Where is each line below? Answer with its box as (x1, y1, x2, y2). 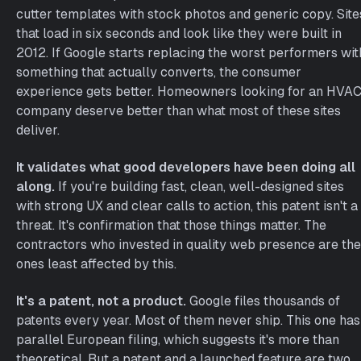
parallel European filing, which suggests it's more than (16, 332, 339, 347)
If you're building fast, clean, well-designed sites (55, 179, 344, 194)
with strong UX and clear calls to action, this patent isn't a (16, 198, 358, 214)
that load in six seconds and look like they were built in (16, 26, 342, 41)
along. (16, 179, 55, 194)
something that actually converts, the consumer (16, 64, 301, 80)
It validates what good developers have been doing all (16, 160, 355, 175)
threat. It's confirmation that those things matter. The (16, 218, 326, 233)
